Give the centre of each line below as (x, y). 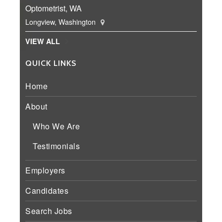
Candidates (47, 191)
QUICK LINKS (51, 63)
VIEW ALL (43, 41)
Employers (45, 170)
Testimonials (56, 146)
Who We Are (56, 126)
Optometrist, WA (54, 8)
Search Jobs (49, 211)
